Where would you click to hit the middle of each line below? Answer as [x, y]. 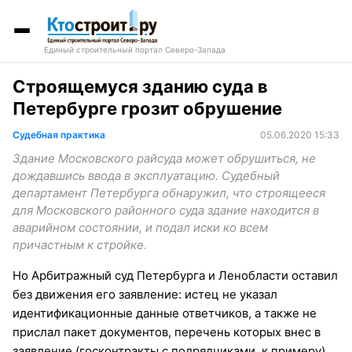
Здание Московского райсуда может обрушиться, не [164, 158]
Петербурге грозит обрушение [147, 108]
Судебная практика [59, 134]
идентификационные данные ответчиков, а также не [165, 313]
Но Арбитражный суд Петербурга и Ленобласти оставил [175, 275]
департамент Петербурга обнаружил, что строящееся [169, 192]
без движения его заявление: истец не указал [145, 294]
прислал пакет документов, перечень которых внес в [167, 332]
